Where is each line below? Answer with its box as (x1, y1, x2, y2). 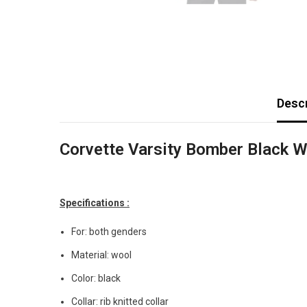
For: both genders (71, 225, 147, 237)
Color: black (71, 272, 121, 284)
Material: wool (71, 249, 132, 260)
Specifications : (60, 197, 130, 208)
